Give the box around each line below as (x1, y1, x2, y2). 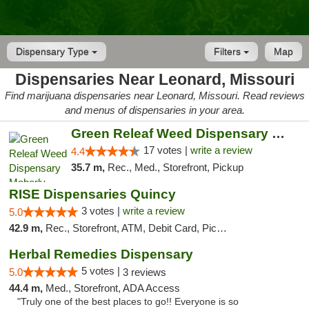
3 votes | (81, 205, 123, 217)
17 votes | (143, 144, 190, 156)
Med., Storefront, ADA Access (46, 282, 180, 294)
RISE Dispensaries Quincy (9, 187, 176, 201)
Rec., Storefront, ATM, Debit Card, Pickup (46, 222, 217, 234)
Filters (214, 46, 243, 57)
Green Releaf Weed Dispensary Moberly (271, 126, 285, 141)
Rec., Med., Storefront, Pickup (107, 161, 243, 173)
